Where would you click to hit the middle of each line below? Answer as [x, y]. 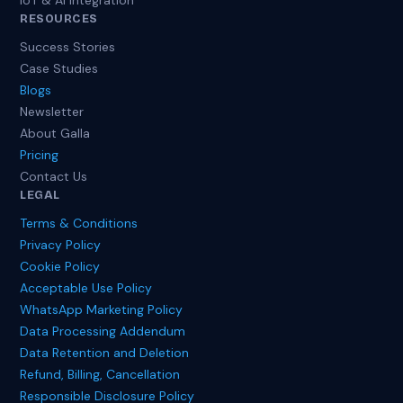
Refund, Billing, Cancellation [100, 374]
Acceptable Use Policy [86, 288]
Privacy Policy [61, 245]
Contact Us [54, 176]
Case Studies [59, 68]
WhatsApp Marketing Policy [102, 309]
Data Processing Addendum [103, 331]
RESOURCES [59, 19]
